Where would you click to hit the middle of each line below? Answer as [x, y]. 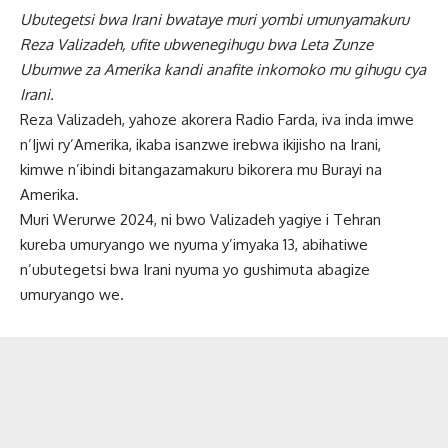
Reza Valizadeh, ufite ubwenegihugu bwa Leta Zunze [196, 44]
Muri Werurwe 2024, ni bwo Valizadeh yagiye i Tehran [200, 219]
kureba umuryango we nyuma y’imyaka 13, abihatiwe [194, 244]
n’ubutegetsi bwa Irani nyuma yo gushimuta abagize [195, 269]
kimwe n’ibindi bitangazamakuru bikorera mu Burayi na [201, 169]
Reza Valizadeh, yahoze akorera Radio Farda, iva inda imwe [217, 119]
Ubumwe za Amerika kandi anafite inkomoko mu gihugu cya [223, 69]
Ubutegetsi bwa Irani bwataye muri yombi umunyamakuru [214, 19]
